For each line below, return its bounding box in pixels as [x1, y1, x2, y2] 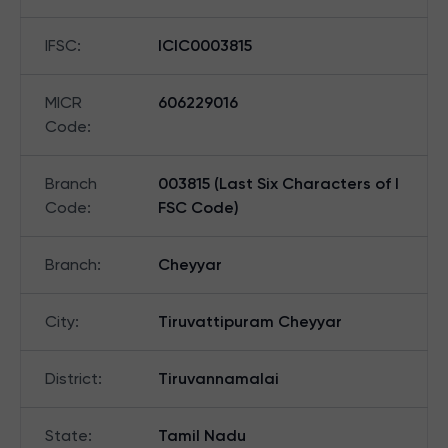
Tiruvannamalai [158, 369, 279, 388]
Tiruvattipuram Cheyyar [158, 312, 342, 331]
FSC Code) [158, 198, 239, 217]
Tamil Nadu [158, 426, 246, 445]
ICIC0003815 [158, 36, 252, 55]
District [45, 369, 98, 388]
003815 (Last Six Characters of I [158, 174, 399, 193]
